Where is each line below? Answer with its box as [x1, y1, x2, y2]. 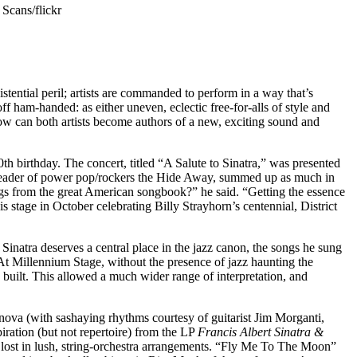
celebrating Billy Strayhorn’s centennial [96, 198, 294, 213]
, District [294, 198, 337, 213]
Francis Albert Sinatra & [198, 324, 324, 339]
